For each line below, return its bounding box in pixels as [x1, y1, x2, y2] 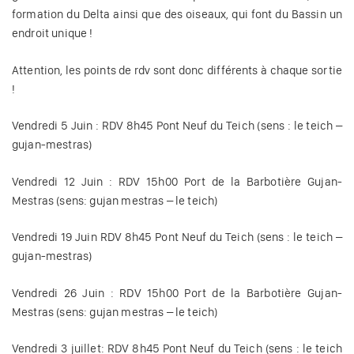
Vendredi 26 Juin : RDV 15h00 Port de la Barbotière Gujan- [12, 285, 342, 300]
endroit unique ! [12, 26, 93, 41]
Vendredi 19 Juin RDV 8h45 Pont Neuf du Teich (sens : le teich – [12, 230, 342, 245]
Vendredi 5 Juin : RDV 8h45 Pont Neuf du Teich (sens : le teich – [12, 119, 342, 134]
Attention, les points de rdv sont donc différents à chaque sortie [12, 62, 342, 77]
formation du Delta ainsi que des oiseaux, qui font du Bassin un [12, 7, 342, 22]
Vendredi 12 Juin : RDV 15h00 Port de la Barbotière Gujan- [12, 174, 342, 189]
